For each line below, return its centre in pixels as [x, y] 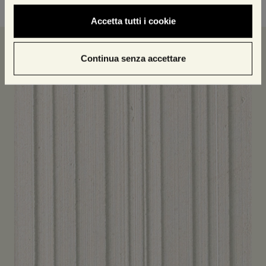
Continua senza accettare [133, 58]
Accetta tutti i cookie [133, 21]
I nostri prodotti [66, 48]
